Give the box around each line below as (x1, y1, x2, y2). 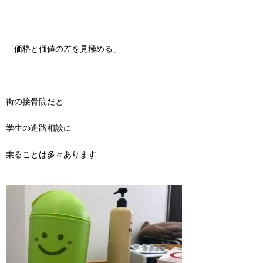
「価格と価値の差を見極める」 (6, 44, 121, 53)
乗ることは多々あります (6, 150, 96, 159)
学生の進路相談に (6, 123, 72, 133)
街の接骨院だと (6, 97, 63, 106)
